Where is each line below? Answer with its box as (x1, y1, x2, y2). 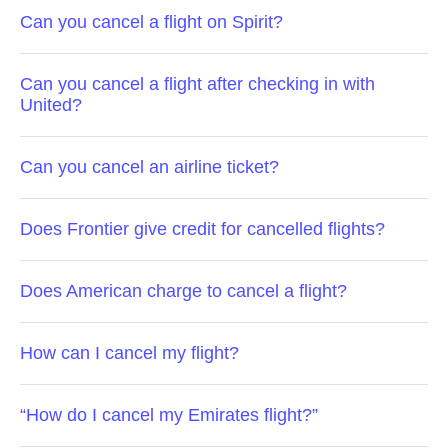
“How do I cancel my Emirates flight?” (20, 405, 318, 425)
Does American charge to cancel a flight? (20, 281, 347, 301)
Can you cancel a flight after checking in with (20, 74, 375, 94)
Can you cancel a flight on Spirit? (20, 12, 283, 32)
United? (20, 95, 82, 115)
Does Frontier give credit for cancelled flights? (20, 219, 385, 239)
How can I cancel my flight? (20, 343, 239, 363)
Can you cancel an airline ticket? (20, 157, 279, 177)
